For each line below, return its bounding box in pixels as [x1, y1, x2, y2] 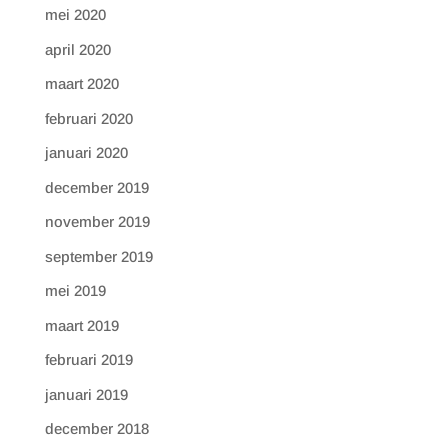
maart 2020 [44, 75, 119, 92]
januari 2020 [44, 144, 128, 161]
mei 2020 [44, 6, 106, 23]
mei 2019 [44, 282, 106, 299]
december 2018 [44, 420, 149, 437]
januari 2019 [44, 385, 128, 403]
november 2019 [44, 213, 150, 230]
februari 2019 [44, 351, 133, 368]
